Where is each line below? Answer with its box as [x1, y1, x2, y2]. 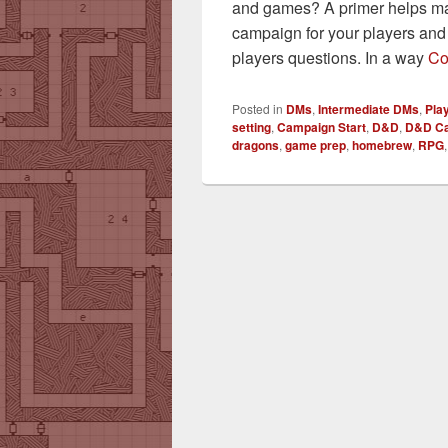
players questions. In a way [232, 46, 428, 70]
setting [232, 118, 271, 137]
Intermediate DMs [318, 100, 419, 119]
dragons [232, 136, 279, 155]
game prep [285, 136, 346, 155]
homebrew [352, 136, 412, 155]
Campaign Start [277, 118, 366, 137]
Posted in [232, 100, 283, 118]
